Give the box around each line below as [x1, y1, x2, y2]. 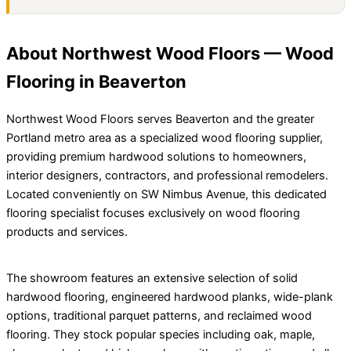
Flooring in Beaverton [6, 71, 186, 92]
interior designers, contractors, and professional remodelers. [6, 168, 328, 183]
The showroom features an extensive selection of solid [6, 271, 298, 286]
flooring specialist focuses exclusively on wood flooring [6, 206, 300, 221]
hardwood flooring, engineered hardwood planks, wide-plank [6, 290, 333, 305]
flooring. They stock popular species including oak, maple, [6, 327, 315, 342]
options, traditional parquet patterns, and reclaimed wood [6, 309, 312, 324]
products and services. [6, 225, 128, 240]
